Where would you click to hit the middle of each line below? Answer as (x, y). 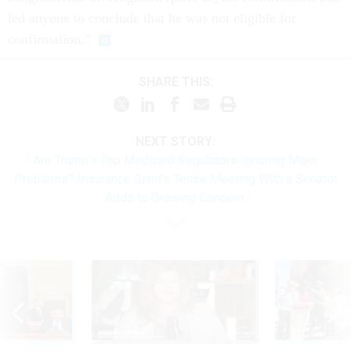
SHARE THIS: (179, 82)
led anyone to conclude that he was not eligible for (152, 18)
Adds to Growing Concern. (175, 197)
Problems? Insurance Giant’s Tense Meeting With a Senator (175, 179)
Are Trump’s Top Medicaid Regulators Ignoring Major (175, 160)
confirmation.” (49, 39)
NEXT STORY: (175, 141)
